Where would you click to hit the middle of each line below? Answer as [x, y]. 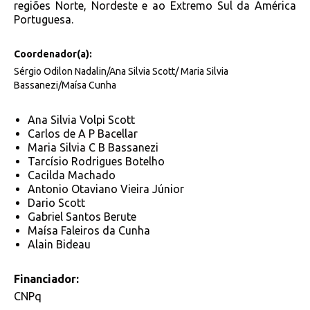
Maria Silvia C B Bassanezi [93, 148]
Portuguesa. [44, 20]
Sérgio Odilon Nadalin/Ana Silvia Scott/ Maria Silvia [121, 72]
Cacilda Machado [72, 175]
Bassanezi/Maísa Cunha [65, 85]
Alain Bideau [59, 245]
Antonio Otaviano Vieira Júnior [106, 189]
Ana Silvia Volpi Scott [81, 120]
